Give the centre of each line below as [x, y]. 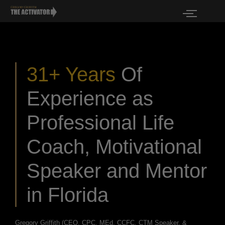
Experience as [90, 99]
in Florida [68, 195]
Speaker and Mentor [117, 171]
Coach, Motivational [114, 147]
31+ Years [71, 75]
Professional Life [100, 123]
